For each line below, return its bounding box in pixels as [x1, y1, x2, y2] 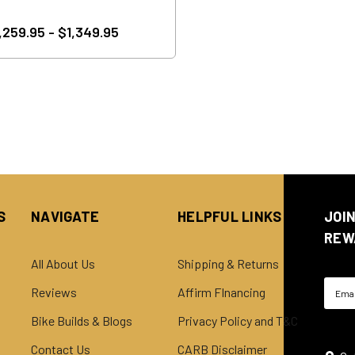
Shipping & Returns [177, 255, 279, 271]
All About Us [31, 255, 95, 271]
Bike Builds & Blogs [31, 312, 132, 328]
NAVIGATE [31, 207, 99, 225]
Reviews [31, 284, 77, 300]
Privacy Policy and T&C [177, 312, 298, 328]
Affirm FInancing [177, 284, 265, 300]
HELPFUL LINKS [177, 207, 282, 225]
